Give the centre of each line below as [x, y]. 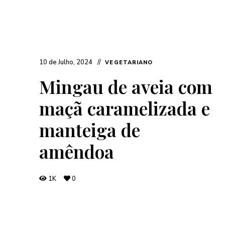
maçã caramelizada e [125, 108]
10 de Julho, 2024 [66, 62]
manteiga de [90, 129]
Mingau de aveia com [126, 86]
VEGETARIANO [129, 62]
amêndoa [77, 151]
